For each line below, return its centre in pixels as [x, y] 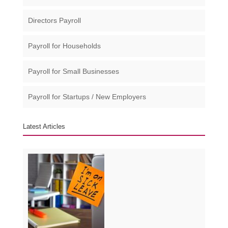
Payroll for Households [64, 46]
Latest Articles [44, 127]
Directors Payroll [54, 21]
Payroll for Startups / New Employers [87, 97]
